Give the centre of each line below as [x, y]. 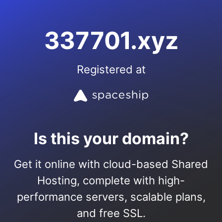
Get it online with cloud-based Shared [111, 164]
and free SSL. [111, 213]
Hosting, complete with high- [111, 180]
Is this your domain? [111, 139]
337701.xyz [111, 40]
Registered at [111, 69]
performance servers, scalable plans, [111, 197]
